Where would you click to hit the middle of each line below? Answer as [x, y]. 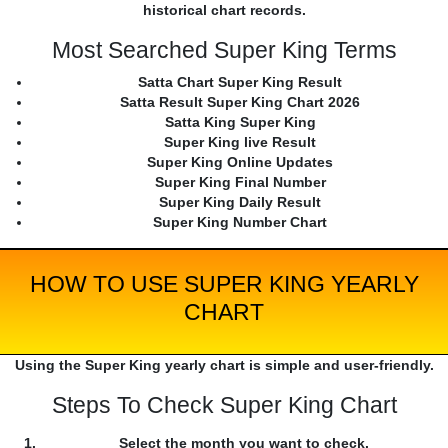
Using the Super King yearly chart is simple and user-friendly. [224, 365]
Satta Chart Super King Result [240, 82]
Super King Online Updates [240, 162]
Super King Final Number [240, 182]
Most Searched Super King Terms [224, 50]
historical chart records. [224, 10]
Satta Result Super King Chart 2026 [240, 102]
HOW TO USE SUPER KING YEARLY [224, 284]
